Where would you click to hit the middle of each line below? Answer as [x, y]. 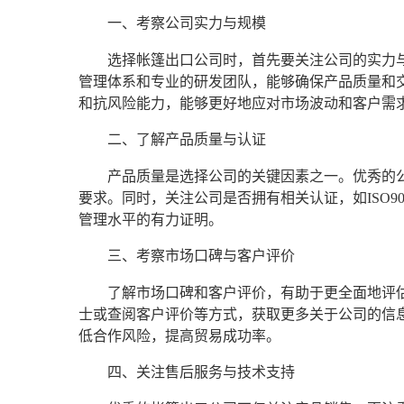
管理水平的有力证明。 [151, 219]
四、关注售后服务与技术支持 [201, 372]
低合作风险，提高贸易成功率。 [179, 335]
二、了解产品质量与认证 [187, 140]
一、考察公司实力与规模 [187, 23]
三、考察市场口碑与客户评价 [201, 256]
